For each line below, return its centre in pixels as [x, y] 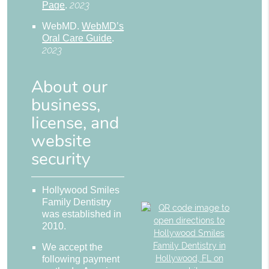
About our [70, 87]
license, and [75, 123]
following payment [81, 259]
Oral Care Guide [77, 38]
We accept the [73, 247]
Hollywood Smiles [81, 190]
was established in [82, 214]
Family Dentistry [77, 202]
